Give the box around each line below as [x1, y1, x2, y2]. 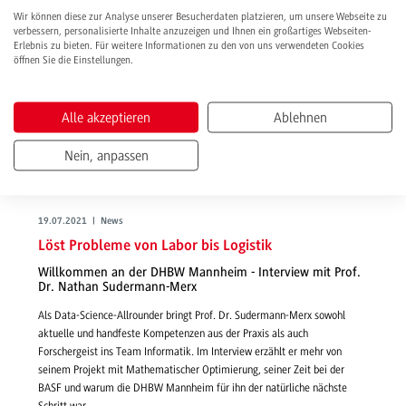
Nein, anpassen [63, 147, 149, 164]
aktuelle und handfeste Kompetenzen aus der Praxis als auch [38, 326, 308, 340]
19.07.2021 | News [38, 217, 123, 227]
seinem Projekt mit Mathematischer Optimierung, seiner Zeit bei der [38, 362, 344, 376]
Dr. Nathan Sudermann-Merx [38, 279, 197, 295]
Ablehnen [273, 109, 327, 126]
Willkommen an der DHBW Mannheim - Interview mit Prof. [38, 265, 361, 281]
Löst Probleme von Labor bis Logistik [38, 237, 272, 254]
